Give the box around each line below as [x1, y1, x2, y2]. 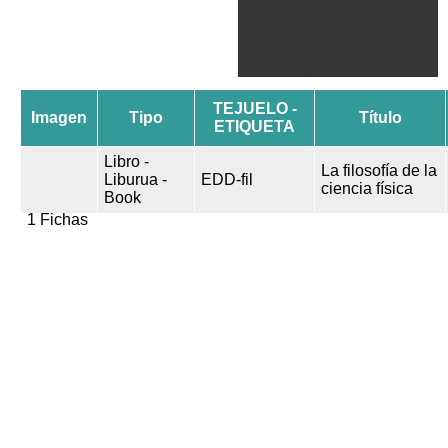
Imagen [31, 109, 87, 126]
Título [358, 109, 402, 126]
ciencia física [321, 180, 413, 197]
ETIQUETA [214, 118, 295, 135]
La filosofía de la [321, 162, 437, 179]
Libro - [104, 153, 149, 170]
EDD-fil [201, 171, 253, 188]
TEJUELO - [212, 100, 297, 117]
